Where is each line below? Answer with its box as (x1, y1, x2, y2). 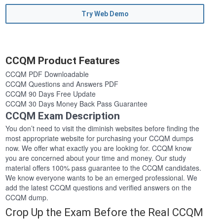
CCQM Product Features (5, 55, 120, 67)
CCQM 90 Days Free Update (5, 89, 96, 99)
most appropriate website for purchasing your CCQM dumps (5, 133, 194, 144)
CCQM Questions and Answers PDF (5, 79, 119, 89)
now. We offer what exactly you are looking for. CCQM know (5, 143, 192, 153)
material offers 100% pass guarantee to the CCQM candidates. (5, 163, 202, 173)
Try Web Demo (81, 10, 129, 18)
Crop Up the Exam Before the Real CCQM (5, 206, 204, 219)
